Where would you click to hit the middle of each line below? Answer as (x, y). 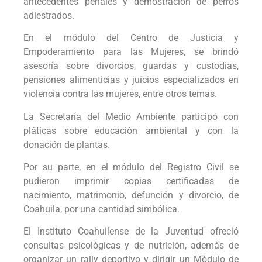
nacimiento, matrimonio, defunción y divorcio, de (131, 195)
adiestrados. (49, 15)
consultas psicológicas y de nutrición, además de (131, 246)
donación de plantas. (67, 144)
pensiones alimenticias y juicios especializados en (131, 80)
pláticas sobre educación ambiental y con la (131, 130)
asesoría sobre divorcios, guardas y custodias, (131, 66)
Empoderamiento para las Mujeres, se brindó (131, 52)
